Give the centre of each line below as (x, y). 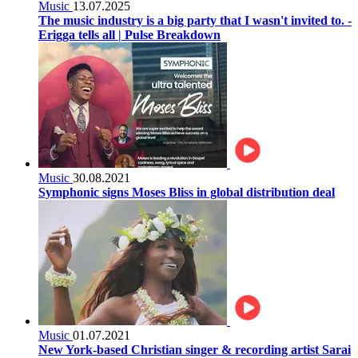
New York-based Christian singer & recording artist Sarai (195, 349)
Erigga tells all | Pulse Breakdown (129, 34)
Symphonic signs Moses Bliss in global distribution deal (187, 192)
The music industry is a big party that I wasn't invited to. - (195, 20)
